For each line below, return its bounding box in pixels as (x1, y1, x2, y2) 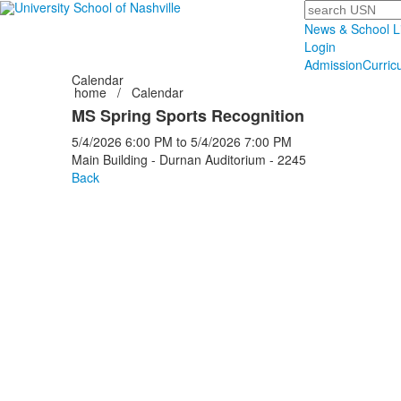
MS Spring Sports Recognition (71, 104, 304, 127)
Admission (304, 55, 363, 73)
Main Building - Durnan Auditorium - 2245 (71, 150, 306, 168)
